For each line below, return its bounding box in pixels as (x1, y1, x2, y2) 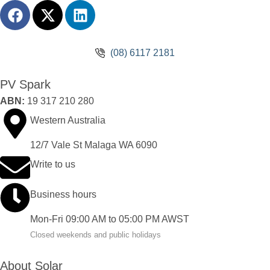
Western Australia (30, 115, 105, 125)
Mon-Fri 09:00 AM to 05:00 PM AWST (30, 214, 189, 224)
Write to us (30, 159, 75, 169)
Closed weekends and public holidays (30, 230, 161, 239)
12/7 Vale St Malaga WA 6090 (30, 140, 157, 150)
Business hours (30, 189, 96, 199)
